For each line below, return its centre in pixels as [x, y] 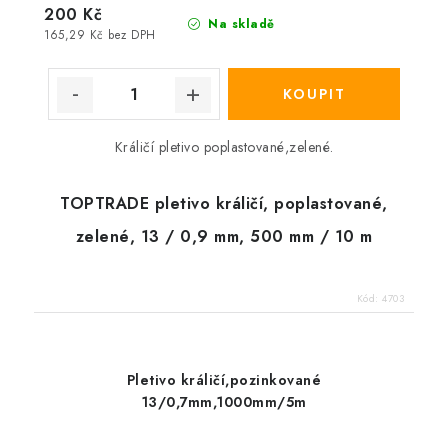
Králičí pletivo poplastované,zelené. [224, 147]
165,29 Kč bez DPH [100, 34]
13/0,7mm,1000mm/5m [224, 402]
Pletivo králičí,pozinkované [224, 380]
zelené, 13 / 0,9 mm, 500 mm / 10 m [224, 237]
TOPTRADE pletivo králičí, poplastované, [224, 204]
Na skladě [239, 24]
